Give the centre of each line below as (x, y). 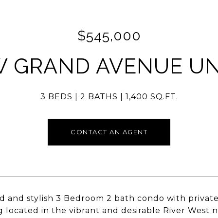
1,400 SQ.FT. (152, 97)
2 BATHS (99, 97)
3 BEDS (56, 97)
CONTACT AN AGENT (109, 132)
